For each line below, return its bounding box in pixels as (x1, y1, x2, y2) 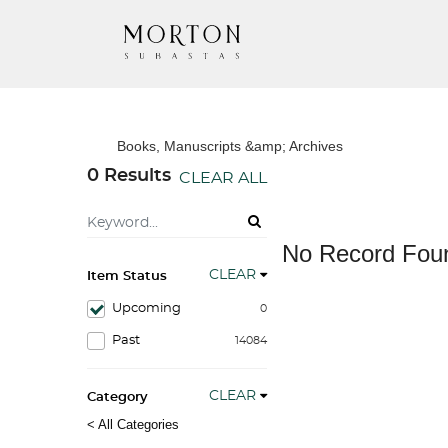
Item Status (87, 270, 167, 283)
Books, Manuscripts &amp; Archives (117, 138, 343, 154)
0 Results (87, 167, 171, 185)
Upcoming (112, 302, 181, 315)
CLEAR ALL (179, 170, 267, 186)
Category (87, 391, 148, 404)
